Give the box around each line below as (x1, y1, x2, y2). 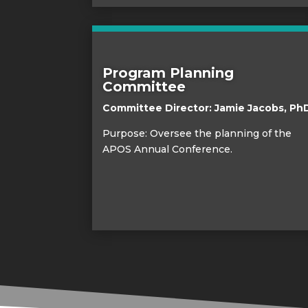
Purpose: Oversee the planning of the (102, 126, 292, 140)
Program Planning (102, 64, 234, 81)
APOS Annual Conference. (102, 142, 233, 155)
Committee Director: (102, 101, 215, 114)
